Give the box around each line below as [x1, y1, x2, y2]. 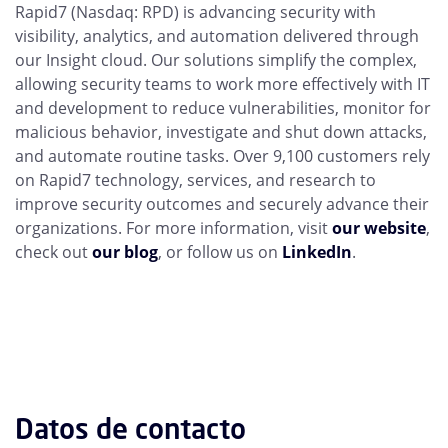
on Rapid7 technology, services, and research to [15, 169, 376, 191]
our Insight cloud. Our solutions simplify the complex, [15, 49, 417, 71]
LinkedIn [282, 241, 352, 263]
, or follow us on [158, 241, 282, 263]
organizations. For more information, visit [15, 217, 332, 239]
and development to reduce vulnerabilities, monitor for [15, 97, 431, 119]
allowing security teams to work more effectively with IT [15, 73, 430, 95]
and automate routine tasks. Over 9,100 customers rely [15, 145, 430, 167]
